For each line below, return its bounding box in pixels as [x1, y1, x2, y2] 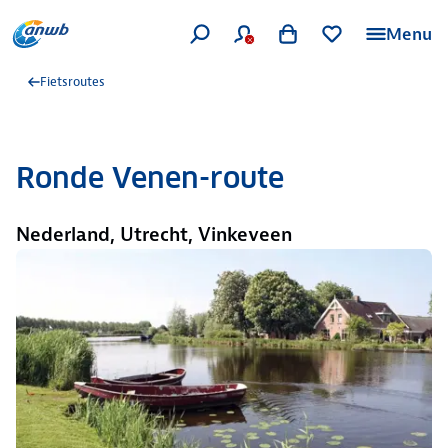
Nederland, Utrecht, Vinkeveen [16, 222, 292, 247]
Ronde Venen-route [16, 160, 284, 196]
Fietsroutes [40, 73, 105, 90]
